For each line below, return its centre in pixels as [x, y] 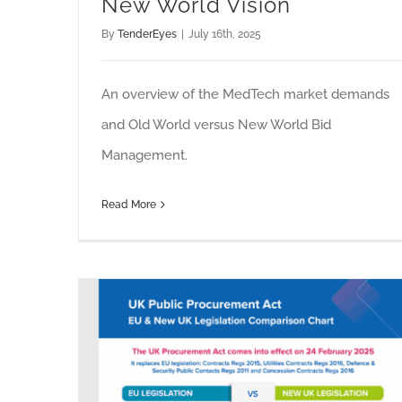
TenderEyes [147, 35]
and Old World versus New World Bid [216, 125]
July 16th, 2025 [225, 35]
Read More [129, 205]
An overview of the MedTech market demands [245, 95]
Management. [144, 156]
